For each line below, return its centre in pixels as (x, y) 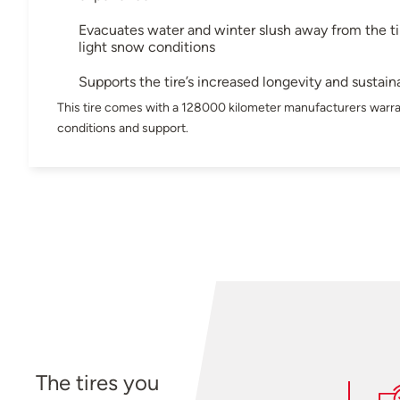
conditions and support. (123, 127)
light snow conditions (147, 46)
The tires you (98, 382)
